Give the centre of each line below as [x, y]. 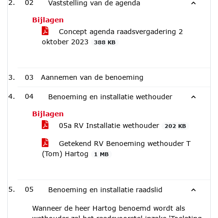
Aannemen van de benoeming [92, 77]
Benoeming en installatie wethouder [110, 97]
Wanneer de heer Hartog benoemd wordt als [109, 208]
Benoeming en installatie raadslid [105, 190]
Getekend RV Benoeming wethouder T [124, 143]
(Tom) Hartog [66, 154]
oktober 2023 [66, 42]
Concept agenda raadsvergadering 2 [120, 31]
